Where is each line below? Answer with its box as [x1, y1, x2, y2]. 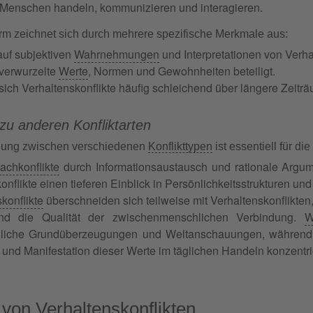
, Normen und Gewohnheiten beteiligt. [88, 62, 275, 79]
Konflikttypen [148, 140, 212, 152]
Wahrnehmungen [74, 45, 159, 62]
